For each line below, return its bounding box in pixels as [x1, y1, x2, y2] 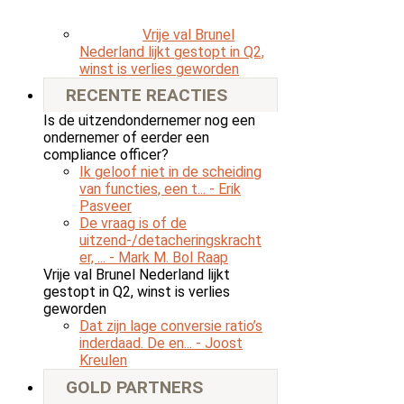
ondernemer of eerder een [43, 129, 209, 147]
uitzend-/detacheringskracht [79, 232, 262, 250]
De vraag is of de [79, 215, 187, 233]
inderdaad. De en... [79, 335, 196, 353]
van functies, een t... [79, 180, 209, 198]
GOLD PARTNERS [66, 376, 203, 398]
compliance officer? [43, 146, 169, 164]
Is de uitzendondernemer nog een [43, 112, 255, 130]
